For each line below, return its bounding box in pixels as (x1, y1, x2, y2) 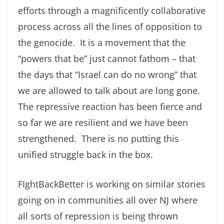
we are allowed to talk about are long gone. (18, 84, 202, 97)
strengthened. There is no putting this (18, 132, 179, 145)
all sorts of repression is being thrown (18, 210, 178, 222)
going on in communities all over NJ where (18, 194, 197, 206)
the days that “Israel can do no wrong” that (18, 68, 196, 81)
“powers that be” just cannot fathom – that (18, 52, 195, 65)
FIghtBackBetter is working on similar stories (18, 178, 205, 190)
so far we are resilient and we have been (18, 116, 188, 129)
